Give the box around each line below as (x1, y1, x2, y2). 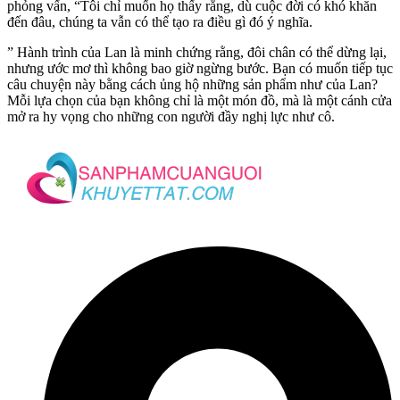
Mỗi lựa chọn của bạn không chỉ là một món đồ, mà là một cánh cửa (7, 92, 392, 108)
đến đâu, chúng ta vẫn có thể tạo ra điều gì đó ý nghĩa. (7, 13, 312, 29)
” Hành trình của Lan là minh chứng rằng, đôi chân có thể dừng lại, (7, 44, 387, 60)
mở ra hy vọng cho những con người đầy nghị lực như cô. (7, 108, 335, 124)
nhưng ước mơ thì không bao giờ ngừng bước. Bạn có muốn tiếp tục (7, 60, 393, 76)
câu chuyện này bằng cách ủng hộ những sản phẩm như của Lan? (7, 76, 378, 92)
